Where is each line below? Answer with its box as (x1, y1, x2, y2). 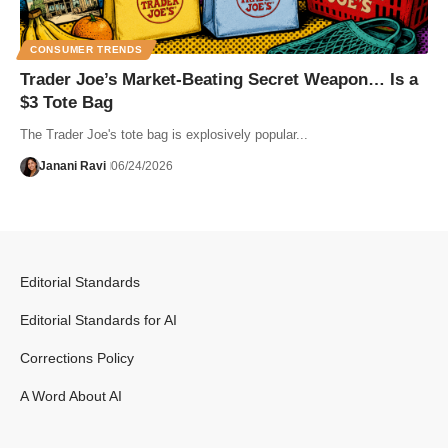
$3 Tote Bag (20, 92, 113, 112)
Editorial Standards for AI (20, 312, 177, 328)
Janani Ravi (38, 159, 106, 174)
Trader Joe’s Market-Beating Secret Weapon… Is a (20, 69, 418, 89)
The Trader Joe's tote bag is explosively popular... (20, 126, 308, 142)
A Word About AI (20, 388, 122, 404)
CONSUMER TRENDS (30, 43, 143, 55)
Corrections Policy (20, 350, 134, 366)
